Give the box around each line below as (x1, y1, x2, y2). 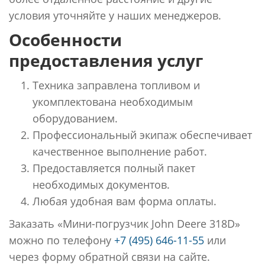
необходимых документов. (33, 177, 170, 192)
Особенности (9, 28, 122, 51)
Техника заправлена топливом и (33, 77, 200, 92)
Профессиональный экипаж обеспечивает (33, 127, 252, 142)
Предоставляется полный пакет (33, 160, 195, 175)
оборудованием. (33, 111, 118, 125)
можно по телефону (9, 232, 114, 247)
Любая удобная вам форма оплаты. (33, 193, 216, 208)
